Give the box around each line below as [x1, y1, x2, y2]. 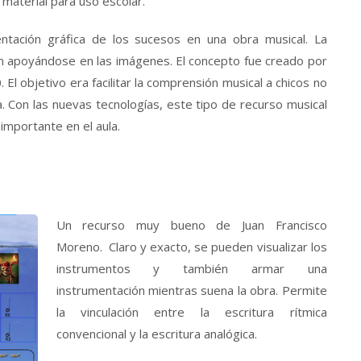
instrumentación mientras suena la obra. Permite [56, 282, 327, 299]
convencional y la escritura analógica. [56, 326, 257, 342]
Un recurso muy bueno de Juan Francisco [56, 217, 327, 234]
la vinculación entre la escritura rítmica [56, 304, 327, 321]
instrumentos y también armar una [56, 260, 327, 277]
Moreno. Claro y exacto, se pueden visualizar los [56, 239, 327, 255]
